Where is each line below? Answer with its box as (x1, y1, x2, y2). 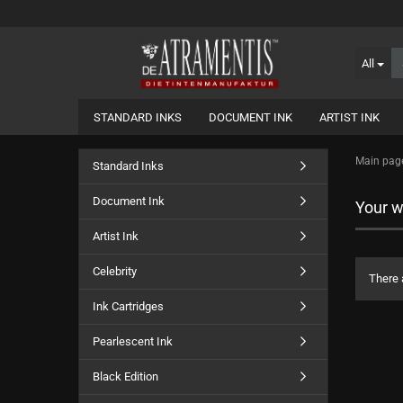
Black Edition (93, 370, 158, 383)
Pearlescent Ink (93, 335, 173, 348)
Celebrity (93, 264, 137, 278)
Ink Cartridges (93, 300, 164, 313)
